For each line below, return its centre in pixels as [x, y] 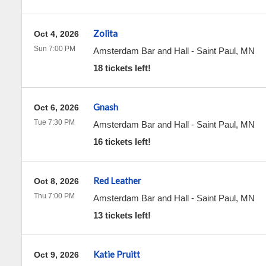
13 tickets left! [122, 215]
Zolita [105, 33]
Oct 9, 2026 [56, 255]
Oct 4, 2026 [56, 34]
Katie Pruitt [116, 254]
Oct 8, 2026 [56, 181]
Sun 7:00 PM [54, 49]
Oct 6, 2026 [56, 107]
